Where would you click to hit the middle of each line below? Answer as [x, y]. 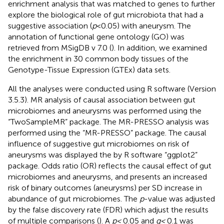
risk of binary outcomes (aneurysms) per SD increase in [105, 187]
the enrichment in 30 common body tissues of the [98, 58]
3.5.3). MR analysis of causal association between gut [102, 99]
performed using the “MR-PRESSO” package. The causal [107, 132]
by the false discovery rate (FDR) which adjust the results [108, 209]
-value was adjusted [179, 198]
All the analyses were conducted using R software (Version [112, 88]
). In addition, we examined [159, 47]
